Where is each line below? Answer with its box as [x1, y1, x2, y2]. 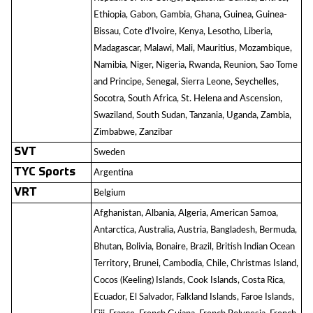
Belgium [94, 188, 126, 198]
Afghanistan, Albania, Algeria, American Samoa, [94, 208, 278, 218]
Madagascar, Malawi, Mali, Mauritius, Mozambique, [94, 43, 292, 53]
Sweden [94, 147, 125, 157]
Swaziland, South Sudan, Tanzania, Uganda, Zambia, [94, 110, 291, 120]
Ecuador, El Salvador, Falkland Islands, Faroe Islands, [94, 292, 294, 302]
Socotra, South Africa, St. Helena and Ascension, [94, 94, 282, 103]
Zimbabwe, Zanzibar [94, 127, 173, 137]
